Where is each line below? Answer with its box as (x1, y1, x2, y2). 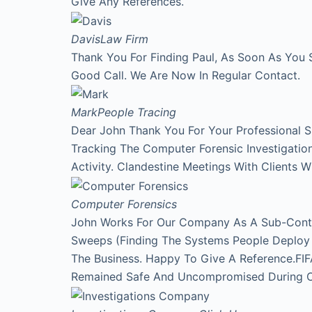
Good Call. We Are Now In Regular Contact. (71, 68, 300, 82)
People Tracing (97, 105, 176, 120)
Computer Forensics (71, 196, 177, 211)
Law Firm (100, 31, 148, 46)
